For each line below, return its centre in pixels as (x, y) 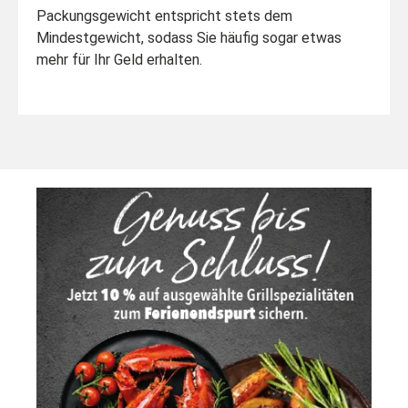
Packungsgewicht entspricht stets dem (164, 15)
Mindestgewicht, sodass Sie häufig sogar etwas (189, 37)
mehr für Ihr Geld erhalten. (119, 59)
